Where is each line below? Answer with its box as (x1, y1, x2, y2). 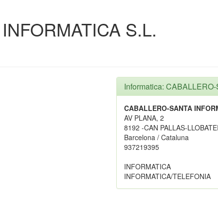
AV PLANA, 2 (124, 113, 164, 123)
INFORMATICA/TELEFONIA (124, 171, 211, 181)
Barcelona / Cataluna (124, 132, 189, 142)
